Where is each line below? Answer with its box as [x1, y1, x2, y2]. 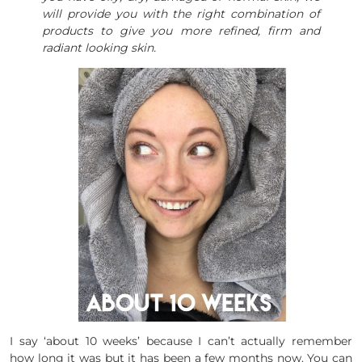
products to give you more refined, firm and [42, 23, 320, 38]
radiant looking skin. [42, 40, 156, 55]
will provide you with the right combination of [42, 6, 320, 21]
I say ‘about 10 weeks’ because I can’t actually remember [10, 333, 352, 348]
